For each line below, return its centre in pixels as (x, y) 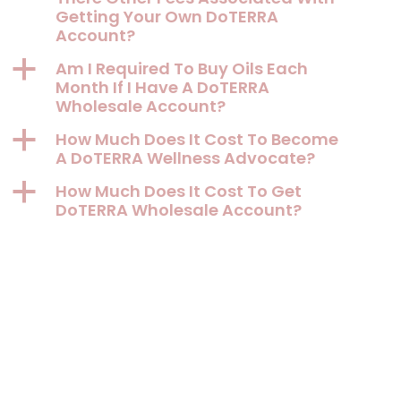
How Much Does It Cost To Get (179, 191)
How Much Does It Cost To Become (197, 139)
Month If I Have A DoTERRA (162, 87)
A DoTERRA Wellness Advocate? (185, 158)
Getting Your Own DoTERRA (167, 16)
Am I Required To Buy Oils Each (182, 68)
